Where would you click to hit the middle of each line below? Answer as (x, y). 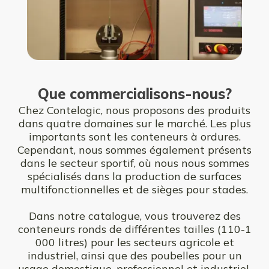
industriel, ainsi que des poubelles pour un (134, 256)
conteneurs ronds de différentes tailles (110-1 (134, 229)
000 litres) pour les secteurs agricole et (134, 243)
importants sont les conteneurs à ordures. (134, 137)
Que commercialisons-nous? (134, 94)
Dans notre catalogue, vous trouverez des (134, 216)
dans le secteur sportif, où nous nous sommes (134, 163)
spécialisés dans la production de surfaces (134, 177)
